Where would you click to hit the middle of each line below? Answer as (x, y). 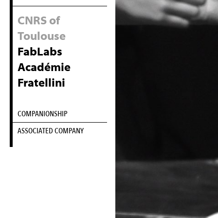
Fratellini (41, 83)
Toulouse (42, 36)
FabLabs (40, 52)
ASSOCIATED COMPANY (51, 131)
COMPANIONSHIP (43, 114)
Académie (44, 67)
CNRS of (39, 20)
